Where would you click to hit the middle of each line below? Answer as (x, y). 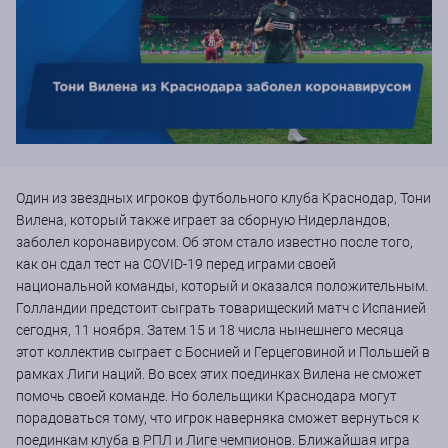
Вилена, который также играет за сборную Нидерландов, (203, 220)
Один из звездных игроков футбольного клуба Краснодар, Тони (223, 198)
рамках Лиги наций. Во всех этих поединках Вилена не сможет (219, 374)
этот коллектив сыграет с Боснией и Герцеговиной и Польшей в (223, 352)
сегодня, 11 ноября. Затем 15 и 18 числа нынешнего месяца (210, 330)
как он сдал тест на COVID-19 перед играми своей (176, 264)
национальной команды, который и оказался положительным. (222, 286)
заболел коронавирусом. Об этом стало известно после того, (214, 242)
